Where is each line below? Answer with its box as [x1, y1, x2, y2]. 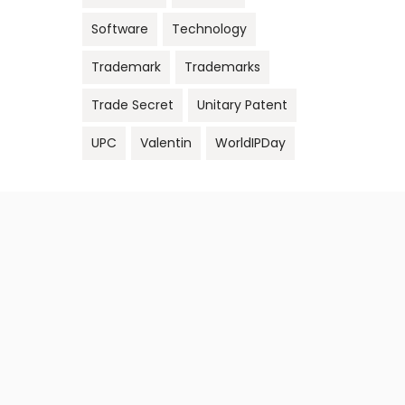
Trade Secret [91, 96, 174, 115]
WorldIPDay [215, 134, 286, 153]
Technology [172, 20, 247, 39]
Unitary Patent [197, 96, 287, 115]
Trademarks [184, 58, 260, 77]
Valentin [140, 134, 192, 153]
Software [91, 20, 148, 39]
